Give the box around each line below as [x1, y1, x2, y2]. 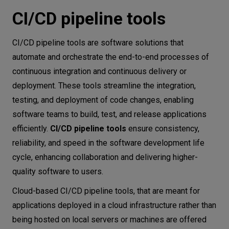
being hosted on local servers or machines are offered [12, 214, 207, 224]
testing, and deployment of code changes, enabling [12, 95, 194, 105]
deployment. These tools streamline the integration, [12, 80, 196, 90]
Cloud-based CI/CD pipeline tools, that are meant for [12, 186, 200, 196]
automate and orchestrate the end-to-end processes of [12, 52, 209, 62]
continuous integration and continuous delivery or [12, 66, 187, 76]
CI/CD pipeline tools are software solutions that [12, 37, 184, 48]
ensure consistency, [126, 123, 199, 133]
